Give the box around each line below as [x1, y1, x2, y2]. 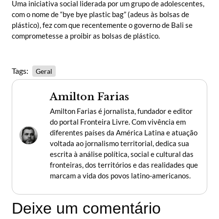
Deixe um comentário [12, 199, 161, 217]
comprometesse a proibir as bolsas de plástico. [12, 31, 160, 41]
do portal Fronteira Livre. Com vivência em [50, 117, 186, 126]
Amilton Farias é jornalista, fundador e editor [50, 106, 193, 115]
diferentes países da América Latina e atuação [50, 128, 197, 137]
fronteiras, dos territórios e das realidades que [50, 160, 198, 169]
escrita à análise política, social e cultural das [50, 149, 194, 158]
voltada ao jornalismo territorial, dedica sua [50, 138, 189, 148]
